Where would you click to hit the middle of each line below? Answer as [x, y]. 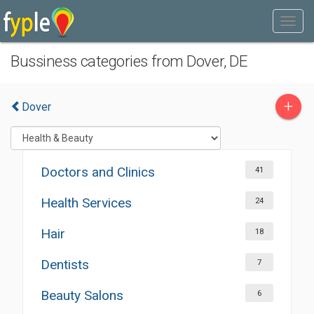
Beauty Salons [82, 295]
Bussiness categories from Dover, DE [129, 61]
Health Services [86, 203]
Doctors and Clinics [98, 172]
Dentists [65, 265]
